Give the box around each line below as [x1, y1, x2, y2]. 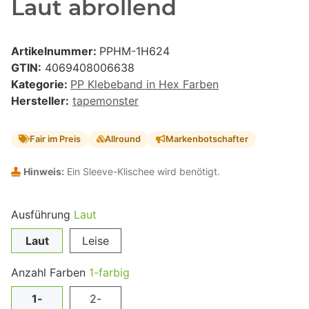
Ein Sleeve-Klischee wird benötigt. [64, 165, 220, 177]
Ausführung [11, 207, 74, 221]
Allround [104, 134, 141, 145]
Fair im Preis [30, 134, 81, 145]
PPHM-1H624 [99, 44, 170, 59]
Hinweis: [23, 165, 64, 177]
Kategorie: [11, 77, 70, 92]
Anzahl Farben [11, 265, 89, 279]
